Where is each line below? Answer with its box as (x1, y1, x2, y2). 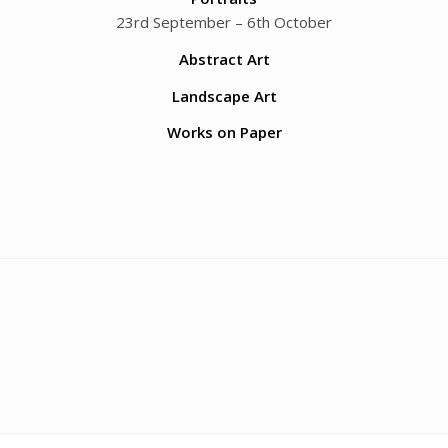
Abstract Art (178, 48, 270, 69)
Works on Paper (166, 122, 282, 143)
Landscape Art (171, 85, 277, 106)
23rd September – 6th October (116, 12, 332, 32)
